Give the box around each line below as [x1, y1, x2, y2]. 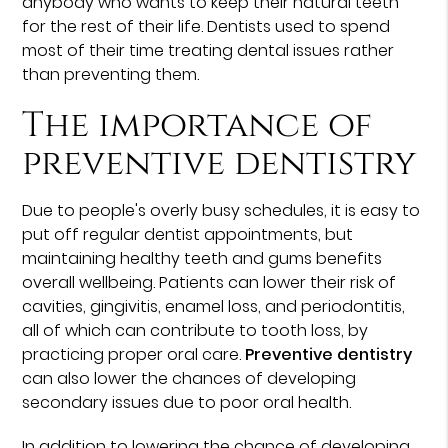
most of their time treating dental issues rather [22, 38, 395, 62]
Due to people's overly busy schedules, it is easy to [22, 198, 421, 222]
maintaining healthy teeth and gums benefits [22, 246, 383, 270]
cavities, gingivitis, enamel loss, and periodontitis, [22, 294, 406, 318]
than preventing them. [22, 62, 200, 86]
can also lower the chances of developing [22, 366, 357, 390]
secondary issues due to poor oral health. [22, 390, 352, 414]
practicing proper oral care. [22, 342, 246, 366]
